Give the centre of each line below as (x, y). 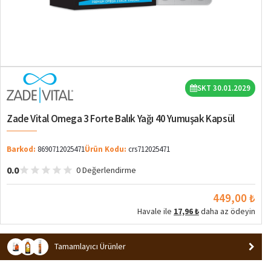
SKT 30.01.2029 (224, 88)
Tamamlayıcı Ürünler (90, 247)
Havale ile (155, 211)
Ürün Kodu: (106, 149)
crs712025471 (149, 149)
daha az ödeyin (227, 211)
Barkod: (21, 149)
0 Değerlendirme (106, 170)
